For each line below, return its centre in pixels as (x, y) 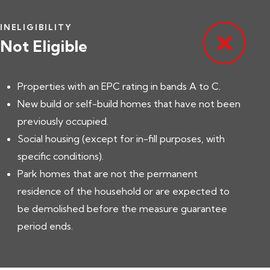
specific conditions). (61, 156)
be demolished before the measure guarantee (122, 209)
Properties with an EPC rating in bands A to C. (119, 86)
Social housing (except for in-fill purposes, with (121, 139)
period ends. (45, 226)
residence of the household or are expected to (124, 191)
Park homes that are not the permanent (108, 174)
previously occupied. (63, 121)
